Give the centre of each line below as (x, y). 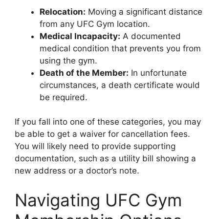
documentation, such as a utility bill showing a (105, 158)
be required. (64, 97)
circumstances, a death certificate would (120, 85)
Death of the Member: (84, 73)
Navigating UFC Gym (98, 200)
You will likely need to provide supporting (95, 146)
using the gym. (68, 60)
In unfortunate (158, 73)
